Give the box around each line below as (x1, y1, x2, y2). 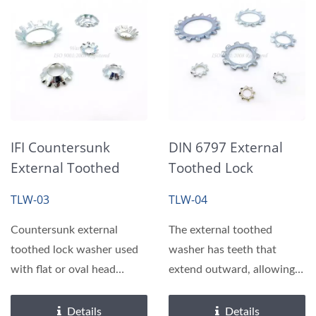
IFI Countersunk (11, 138, 110, 157)
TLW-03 (11, 192, 49, 207)
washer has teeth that (169, 244, 276, 255)
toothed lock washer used (11, 244, 138, 255)
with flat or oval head (11, 264, 116, 275)
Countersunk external (11, 224, 118, 236)
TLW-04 (169, 192, 207, 207)
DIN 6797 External (169, 138, 283, 157)
